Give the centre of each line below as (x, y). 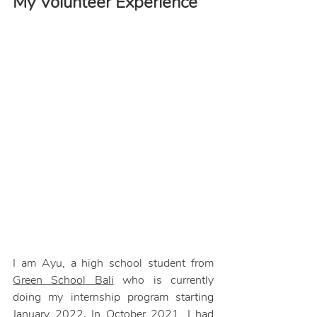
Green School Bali (63, 281)
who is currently (164, 281)
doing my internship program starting (113, 298)
